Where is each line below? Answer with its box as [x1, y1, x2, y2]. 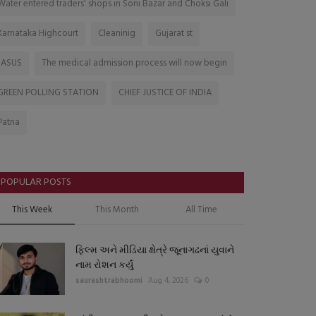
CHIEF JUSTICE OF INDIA [119, 85, 212, 101]
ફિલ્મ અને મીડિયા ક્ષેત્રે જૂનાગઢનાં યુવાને [75, 244, 234, 256]
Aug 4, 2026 [148, 274, 188, 288]
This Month [95, 202, 139, 218]
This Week [12, 202, 53, 218]
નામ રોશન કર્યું [75, 259, 133, 271]
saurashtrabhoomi [75, 274, 142, 288]
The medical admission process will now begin [42, 56, 227, 71]
